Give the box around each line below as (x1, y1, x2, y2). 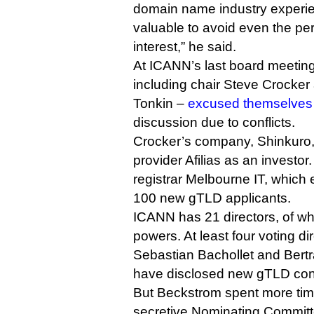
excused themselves (188, 96, 313, 111)
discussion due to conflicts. (133, 115, 295, 130)
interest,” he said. (133, 39, 236, 54)
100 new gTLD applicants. (133, 191, 291, 205)
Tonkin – (133, 96, 188, 111)
